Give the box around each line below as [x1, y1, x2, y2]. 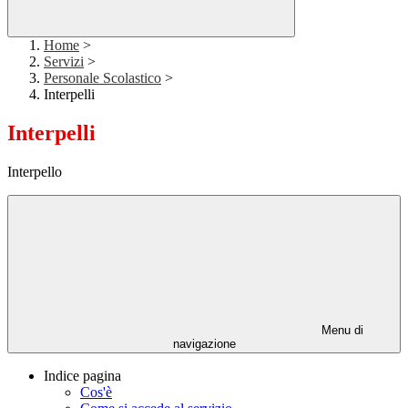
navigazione [172, 337, 236, 352]
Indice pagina [44, 368, 121, 384]
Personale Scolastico [44, 70, 161, 87]
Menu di [318, 323, 363, 338]
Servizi [44, 54, 84, 70]
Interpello [7, 164, 62, 180]
